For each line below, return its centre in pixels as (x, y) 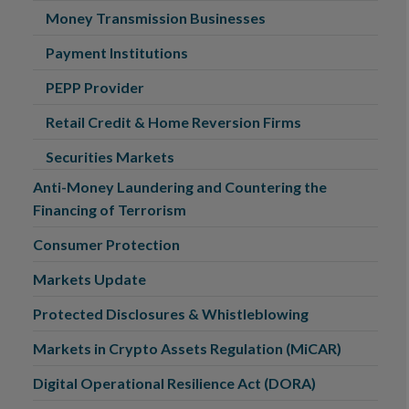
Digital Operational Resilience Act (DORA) (176, 383)
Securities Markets (110, 157)
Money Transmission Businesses (156, 18)
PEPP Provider (95, 87)
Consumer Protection (106, 244)
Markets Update (89, 279)
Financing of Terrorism (110, 210)
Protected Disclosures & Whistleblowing (171, 314)
